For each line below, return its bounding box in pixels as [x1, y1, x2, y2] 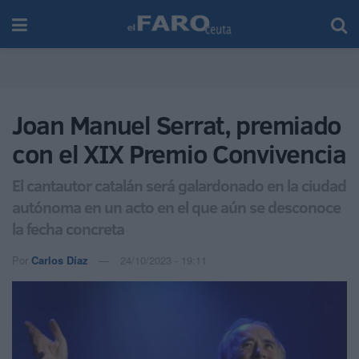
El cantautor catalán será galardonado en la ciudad [12, 173, 346, 196]
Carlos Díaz [31, 252, 88, 268]
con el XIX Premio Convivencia [12, 136, 346, 171]
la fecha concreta [12, 216, 124, 240]
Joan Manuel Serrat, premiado [12, 107, 342, 143]
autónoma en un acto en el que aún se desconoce [12, 195, 341, 218]
